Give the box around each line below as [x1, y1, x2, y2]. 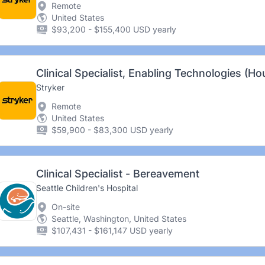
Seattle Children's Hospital [35, 183, 138, 193]
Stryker [35, 82, 64, 92]
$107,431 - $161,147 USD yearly [51, 225, 173, 235]
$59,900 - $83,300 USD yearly [51, 125, 173, 135]
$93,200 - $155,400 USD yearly [51, 24, 176, 34]
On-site [51, 202, 80, 212]
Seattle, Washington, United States [51, 214, 186, 224]
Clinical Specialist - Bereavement [35, 167, 199, 180]
